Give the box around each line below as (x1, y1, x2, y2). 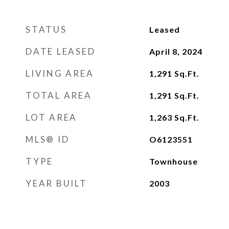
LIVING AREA (26, 68, 94, 79)
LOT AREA (26, 112, 77, 123)
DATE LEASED (26, 46, 96, 57)
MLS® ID (26, 134, 70, 145)
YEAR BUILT (26, 178, 87, 189)
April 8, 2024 (149, 47, 202, 56)
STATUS (26, 24, 67, 35)
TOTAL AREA (26, 90, 92, 101)
